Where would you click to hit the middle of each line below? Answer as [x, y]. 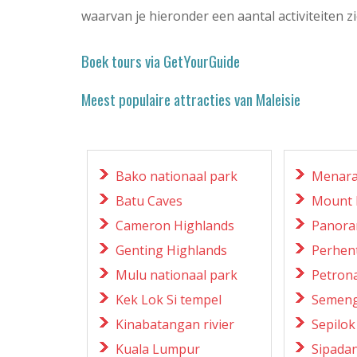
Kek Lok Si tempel [169, 299]
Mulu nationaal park [177, 275]
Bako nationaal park [177, 176]
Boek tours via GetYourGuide [161, 61]
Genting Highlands [172, 250]
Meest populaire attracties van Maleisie [191, 99]
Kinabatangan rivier [175, 324]
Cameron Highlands [175, 225]
